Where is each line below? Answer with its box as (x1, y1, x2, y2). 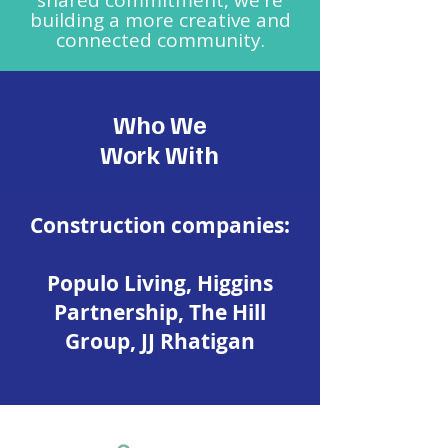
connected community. (55, 27, 265, 53)
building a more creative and (29, 7, 291, 33)
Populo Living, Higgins (47, 269, 273, 298)
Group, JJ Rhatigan (65, 327, 255, 356)
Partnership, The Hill (54, 298, 266, 327)
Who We (112, 108, 207, 140)
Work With (100, 138, 219, 170)
